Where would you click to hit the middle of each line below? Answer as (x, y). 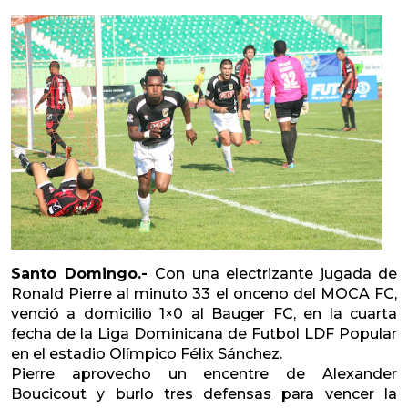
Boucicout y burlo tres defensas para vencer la (204, 393)
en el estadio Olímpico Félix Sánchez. (147, 353)
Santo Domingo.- (83, 273)
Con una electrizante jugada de (276, 273)
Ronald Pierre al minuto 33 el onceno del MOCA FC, (204, 293)
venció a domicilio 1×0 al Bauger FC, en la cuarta (204, 313)
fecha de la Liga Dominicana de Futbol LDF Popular (204, 333)
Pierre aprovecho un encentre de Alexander (204, 373)
